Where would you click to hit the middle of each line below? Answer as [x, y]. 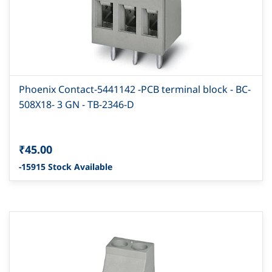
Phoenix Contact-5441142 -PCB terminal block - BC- [135, 90]
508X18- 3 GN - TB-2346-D [76, 105]
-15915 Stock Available [66, 167]
